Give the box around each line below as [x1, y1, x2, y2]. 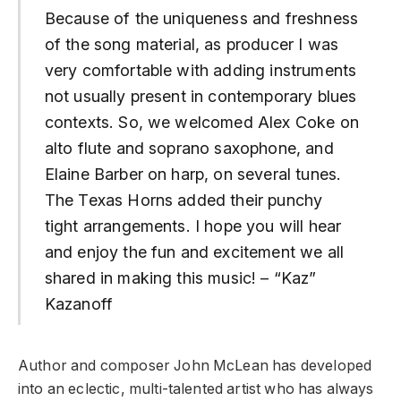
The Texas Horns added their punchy [44, 190, 323, 209]
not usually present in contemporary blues [44, 86, 357, 106]
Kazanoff [44, 294, 114, 313]
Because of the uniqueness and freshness [44, 8, 358, 28]
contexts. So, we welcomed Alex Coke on [44, 112, 359, 132]
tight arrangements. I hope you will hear [44, 216, 342, 235]
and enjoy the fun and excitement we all [44, 242, 344, 261]
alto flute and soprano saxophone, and [44, 138, 334, 158]
